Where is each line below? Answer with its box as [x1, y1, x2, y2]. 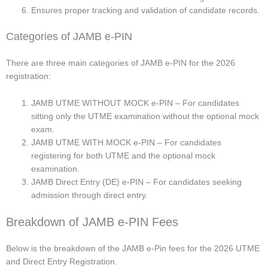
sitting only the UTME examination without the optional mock [31, 111, 259, 121]
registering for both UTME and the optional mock [31, 150, 215, 160]
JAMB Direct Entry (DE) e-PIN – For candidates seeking [31, 176, 242, 187]
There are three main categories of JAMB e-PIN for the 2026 [6, 58, 235, 68]
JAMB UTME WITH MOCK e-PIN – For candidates [31, 137, 221, 147]
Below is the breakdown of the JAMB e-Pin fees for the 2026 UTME [6, 243, 260, 253]
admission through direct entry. [31, 190, 148, 200]
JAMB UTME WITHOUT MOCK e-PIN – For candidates [31, 98, 239, 108]
